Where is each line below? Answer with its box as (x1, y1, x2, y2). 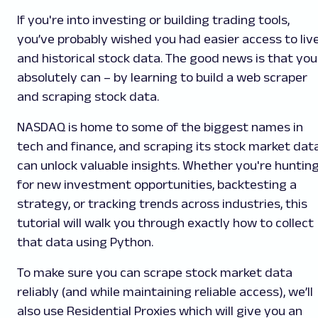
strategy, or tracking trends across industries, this (17, 197, 307, 212)
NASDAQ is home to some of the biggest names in (17, 120, 303, 135)
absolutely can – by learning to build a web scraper (17, 70, 307, 85)
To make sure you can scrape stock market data (17, 265, 292, 280)
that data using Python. (17, 235, 153, 250)
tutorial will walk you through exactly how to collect (17, 216, 314, 231)
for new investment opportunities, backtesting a (17, 177, 297, 192)
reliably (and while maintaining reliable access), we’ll (17, 285, 313, 300)
